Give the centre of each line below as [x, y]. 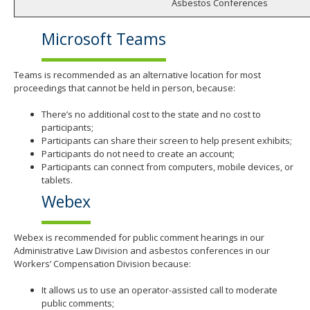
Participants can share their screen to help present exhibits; [167, 140]
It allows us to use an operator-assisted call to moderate [159, 290]
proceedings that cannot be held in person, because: [125, 88]
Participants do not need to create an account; [138, 153]
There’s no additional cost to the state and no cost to [151, 114]
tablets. [57, 180]
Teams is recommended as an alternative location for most [137, 74]
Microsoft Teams [104, 39]
